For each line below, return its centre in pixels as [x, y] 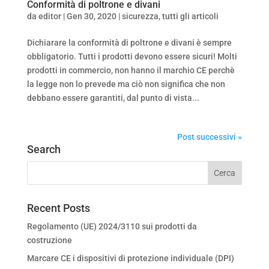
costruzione [49, 240]
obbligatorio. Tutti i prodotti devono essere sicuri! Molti [132, 56]
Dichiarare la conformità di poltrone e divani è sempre [129, 42]
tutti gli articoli [190, 16]
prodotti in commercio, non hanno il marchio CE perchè [131, 70]
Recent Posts [58, 208]
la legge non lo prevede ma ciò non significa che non [126, 84]
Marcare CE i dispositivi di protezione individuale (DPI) [130, 258]
